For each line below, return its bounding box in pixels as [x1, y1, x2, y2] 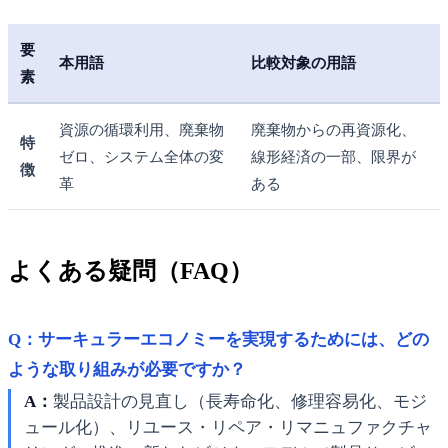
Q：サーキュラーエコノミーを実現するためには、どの [8, 329, 429, 349]
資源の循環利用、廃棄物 [59, 120, 224, 138]
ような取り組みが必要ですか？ [8, 359, 246, 379]
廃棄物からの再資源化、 [251, 120, 416, 138]
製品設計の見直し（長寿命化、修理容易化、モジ [52, 392, 427, 412]
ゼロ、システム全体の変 [59, 147, 224, 165]
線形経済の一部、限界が [251, 147, 416, 165]
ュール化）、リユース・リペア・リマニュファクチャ [23, 418, 432, 438]
